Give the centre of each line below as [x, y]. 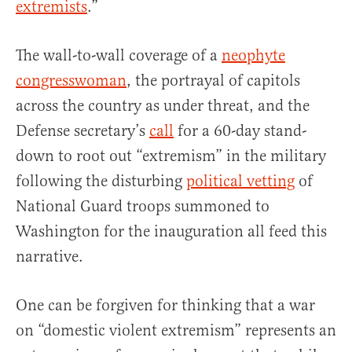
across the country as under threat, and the [163, 106]
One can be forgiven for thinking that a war [165, 306]
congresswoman [71, 81]
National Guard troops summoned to [143, 207]
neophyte [253, 56]
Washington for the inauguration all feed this [171, 232]
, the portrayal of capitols [213, 81]
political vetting [240, 181]
